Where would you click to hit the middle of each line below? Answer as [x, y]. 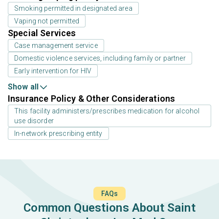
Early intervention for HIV [53, 71]
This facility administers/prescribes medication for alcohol [107, 111]
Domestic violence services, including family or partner [100, 58]
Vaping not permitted [47, 21]
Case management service [56, 45]
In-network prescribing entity [58, 133]
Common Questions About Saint [109, 208]
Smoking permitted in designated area [73, 8]
